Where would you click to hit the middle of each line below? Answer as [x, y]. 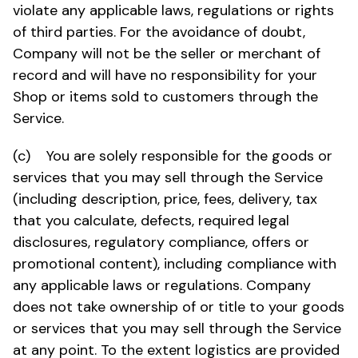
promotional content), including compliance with [175, 263]
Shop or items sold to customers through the [165, 96]
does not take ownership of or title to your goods [179, 306]
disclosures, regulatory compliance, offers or [161, 242]
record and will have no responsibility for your [165, 75]
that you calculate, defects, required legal [151, 220]
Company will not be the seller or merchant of [167, 53]
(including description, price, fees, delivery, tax [165, 199]
